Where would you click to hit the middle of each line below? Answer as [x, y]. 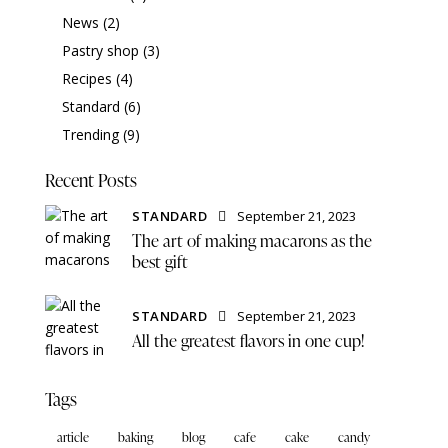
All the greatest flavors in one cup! [248, 341]
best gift [160, 262]
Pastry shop [100, 50]
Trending [90, 134]
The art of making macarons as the [252, 241]
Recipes [86, 78]
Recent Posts [91, 179]
